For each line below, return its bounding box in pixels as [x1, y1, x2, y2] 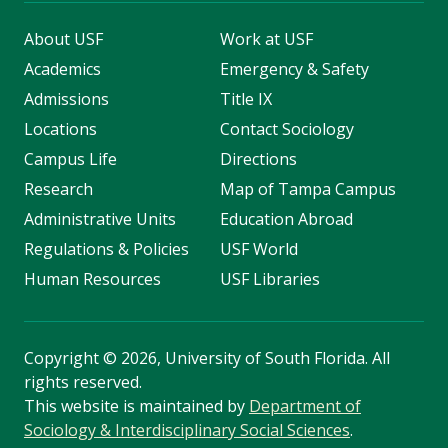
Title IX [219, 87, 272, 110]
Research [24, 177, 93, 200]
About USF [24, 27, 103, 50]
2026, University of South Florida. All [117, 346, 390, 369]
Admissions [24, 87, 109, 110]
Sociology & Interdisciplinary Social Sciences [24, 418, 350, 441]
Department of [249, 394, 361, 417]
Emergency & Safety [219, 57, 369, 80]
